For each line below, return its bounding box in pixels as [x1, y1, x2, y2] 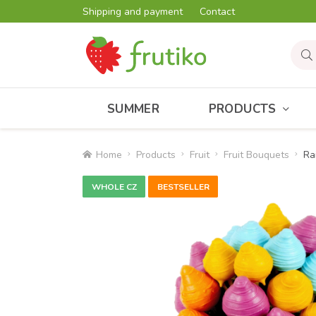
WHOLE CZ [91, 181, 137, 193]
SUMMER [107, 100, 160, 117]
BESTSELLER [157, 181, 209, 193]
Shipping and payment [83, 4, 183, 18]
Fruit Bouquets [224, 147, 289, 162]
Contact [200, 4, 235, 18]
